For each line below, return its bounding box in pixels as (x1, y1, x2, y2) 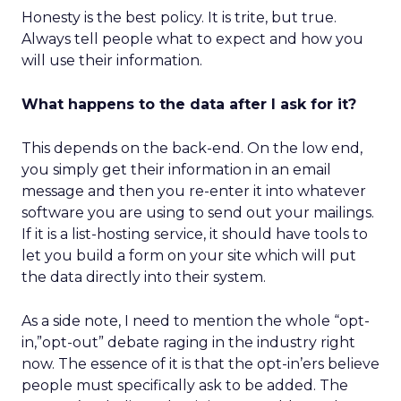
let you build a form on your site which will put (21, 247, 356, 264)
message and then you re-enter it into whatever (21, 183, 366, 200)
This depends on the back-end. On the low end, (21, 140, 363, 157)
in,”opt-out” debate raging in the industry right (21, 334, 355, 351)
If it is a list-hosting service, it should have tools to (21, 226, 368, 243)
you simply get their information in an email (21, 161, 331, 178)
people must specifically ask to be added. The (21, 377, 348, 394)
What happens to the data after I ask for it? (21, 96, 356, 113)
